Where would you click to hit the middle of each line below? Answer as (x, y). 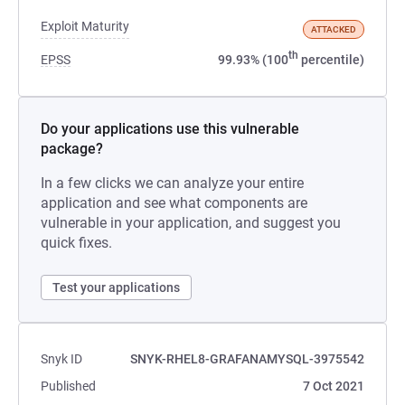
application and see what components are (174, 203)
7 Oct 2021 (334, 386)
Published (68, 386)
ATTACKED (334, 29)
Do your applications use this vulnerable (170, 129)
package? (72, 149)
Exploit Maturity (85, 26)
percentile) (331, 60)
